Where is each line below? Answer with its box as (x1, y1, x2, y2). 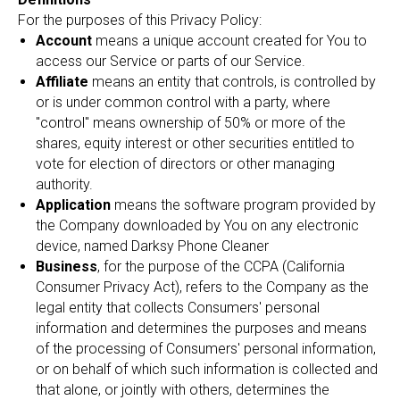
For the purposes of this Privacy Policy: (18, 12, 262, 29)
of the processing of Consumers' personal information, (36, 340, 376, 357)
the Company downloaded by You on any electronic (36, 217, 359, 234)
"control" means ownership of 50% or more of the (36, 114, 346, 131)
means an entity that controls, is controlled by (88, 73, 376, 90)
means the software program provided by (111, 196, 376, 213)
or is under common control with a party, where (36, 94, 330, 111)
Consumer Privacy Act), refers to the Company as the (36, 279, 369, 296)
